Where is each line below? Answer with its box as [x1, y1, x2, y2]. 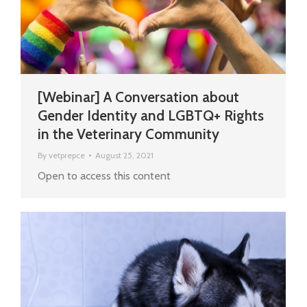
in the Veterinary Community [38, 125, 219, 143]
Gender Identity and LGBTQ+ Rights [38, 107, 264, 125]
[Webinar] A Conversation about [38, 88, 239, 106]
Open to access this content [38, 169, 171, 183]
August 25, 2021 [95, 150, 153, 161]
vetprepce [49, 150, 85, 161]
